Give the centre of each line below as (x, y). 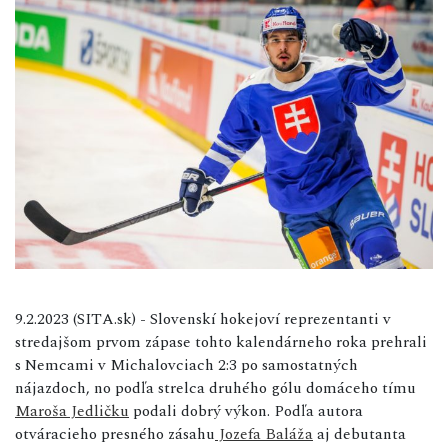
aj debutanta (359, 433)
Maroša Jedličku (72, 410)
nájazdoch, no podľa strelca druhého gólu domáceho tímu (215, 387)
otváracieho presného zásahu (115, 433)
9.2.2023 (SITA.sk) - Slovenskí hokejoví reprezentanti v (203, 318)
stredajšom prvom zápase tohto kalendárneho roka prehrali (221, 341)
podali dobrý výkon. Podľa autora (246, 410)
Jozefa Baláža (264, 433)
